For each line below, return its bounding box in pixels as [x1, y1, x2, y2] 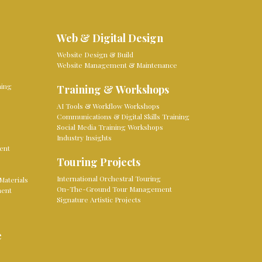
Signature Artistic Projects [57, 195, 142, 205]
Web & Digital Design [57, 31, 164, 45]
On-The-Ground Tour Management [57, 184, 173, 194]
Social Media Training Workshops [57, 122, 164, 132]
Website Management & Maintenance [57, 60, 178, 70]
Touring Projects [57, 155, 141, 169]
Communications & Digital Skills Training [57, 112, 190, 122]
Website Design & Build [57, 50, 134, 60]
